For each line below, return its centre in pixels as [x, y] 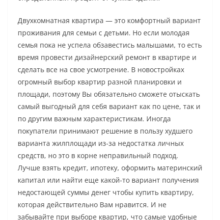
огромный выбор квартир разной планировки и [100, 82]
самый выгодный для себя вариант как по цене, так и [109, 106]
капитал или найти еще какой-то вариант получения [108, 180]
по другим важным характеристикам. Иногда [94, 118]
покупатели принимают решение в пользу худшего [105, 131]
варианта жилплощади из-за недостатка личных [101, 143]
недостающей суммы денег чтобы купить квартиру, [106, 192]
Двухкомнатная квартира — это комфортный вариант [109, 20]
